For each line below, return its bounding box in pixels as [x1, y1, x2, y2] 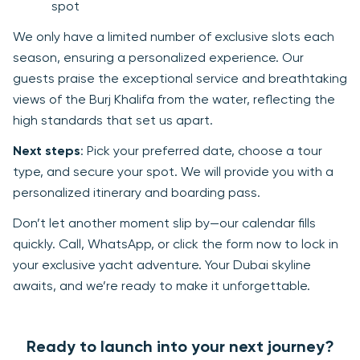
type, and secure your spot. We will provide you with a [13, 166, 333, 180]
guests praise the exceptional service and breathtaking [13, 73, 347, 87]
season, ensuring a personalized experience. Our [13, 52, 304, 66]
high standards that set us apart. [13, 115, 213, 129]
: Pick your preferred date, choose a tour [80, 145, 322, 159]
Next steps [13, 145, 80, 159]
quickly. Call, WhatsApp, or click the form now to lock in [13, 239, 338, 252]
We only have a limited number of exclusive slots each [13, 31, 334, 45]
